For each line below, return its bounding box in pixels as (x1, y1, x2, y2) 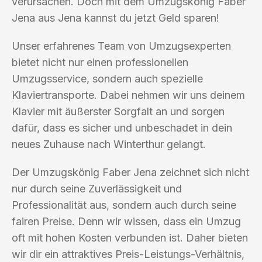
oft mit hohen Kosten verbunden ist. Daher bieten (12, 231, 248, 244)
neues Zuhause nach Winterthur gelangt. (12, 137, 206, 150)
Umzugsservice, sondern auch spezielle (12, 72, 203, 85)
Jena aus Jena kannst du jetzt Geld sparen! (12, 11, 219, 24)
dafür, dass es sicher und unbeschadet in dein (12, 121, 232, 134)
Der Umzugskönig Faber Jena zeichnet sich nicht (12, 166, 249, 178)
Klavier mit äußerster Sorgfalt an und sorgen (12, 105, 225, 118)
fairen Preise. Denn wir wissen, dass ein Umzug (12, 215, 241, 227)
